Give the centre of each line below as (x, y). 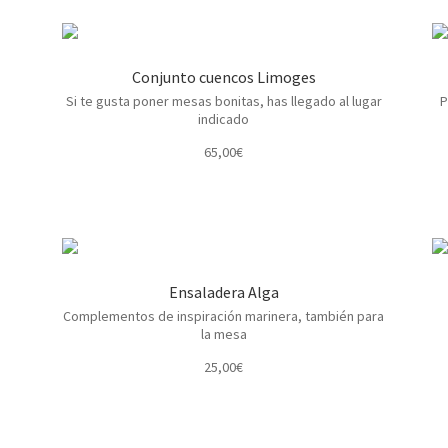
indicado (224, 118)
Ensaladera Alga (223, 291)
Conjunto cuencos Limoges (223, 76)
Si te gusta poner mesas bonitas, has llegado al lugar (223, 100)
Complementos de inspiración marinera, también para (224, 315)
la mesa (223, 333)
